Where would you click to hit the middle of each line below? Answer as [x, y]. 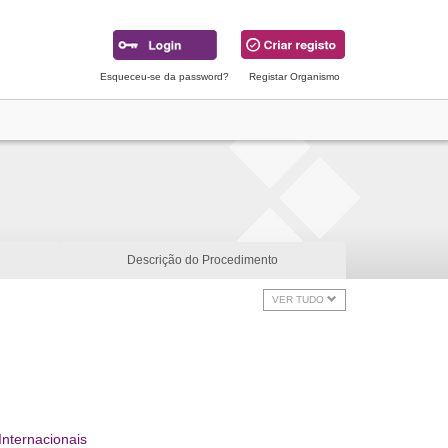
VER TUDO [299, 299]
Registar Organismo [294, 76]
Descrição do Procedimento [202, 260]
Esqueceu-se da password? [164, 76]
